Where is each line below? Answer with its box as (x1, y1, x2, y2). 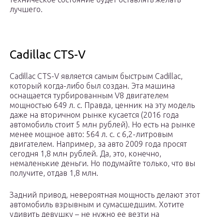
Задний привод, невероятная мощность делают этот (10, 190, 200, 200)
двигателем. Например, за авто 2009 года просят (10, 139, 187, 149)
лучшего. (10, 5, 43, 14)
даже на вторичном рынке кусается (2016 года (10, 110, 179, 120)
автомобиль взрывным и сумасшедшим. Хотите (10, 200, 184, 209)
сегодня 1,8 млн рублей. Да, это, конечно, (10, 149, 161, 158)
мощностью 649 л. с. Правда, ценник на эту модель (10, 101, 195, 110)
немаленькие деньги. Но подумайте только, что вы (10, 159, 195, 168)
